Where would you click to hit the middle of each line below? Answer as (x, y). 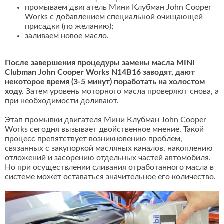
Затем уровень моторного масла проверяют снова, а (121, 92)
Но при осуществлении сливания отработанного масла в (109, 168)
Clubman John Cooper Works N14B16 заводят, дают (100, 73)
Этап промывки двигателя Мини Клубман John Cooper (106, 120)
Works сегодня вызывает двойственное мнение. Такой (104, 130)
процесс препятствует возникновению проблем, (94, 139)
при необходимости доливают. (62, 101)
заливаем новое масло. (67, 36)
